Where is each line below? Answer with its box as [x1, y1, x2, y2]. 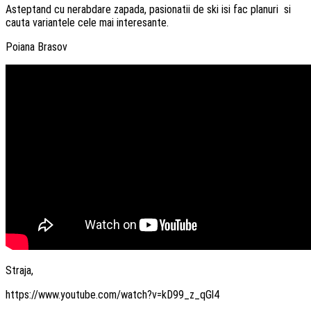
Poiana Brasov [6, 40, 67, 53]
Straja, [6, 263, 33, 277]
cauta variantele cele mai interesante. [6, 15, 169, 29]
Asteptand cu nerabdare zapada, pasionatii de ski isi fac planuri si [6, 2, 291, 16]
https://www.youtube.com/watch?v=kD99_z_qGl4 [6, 287, 219, 301]
